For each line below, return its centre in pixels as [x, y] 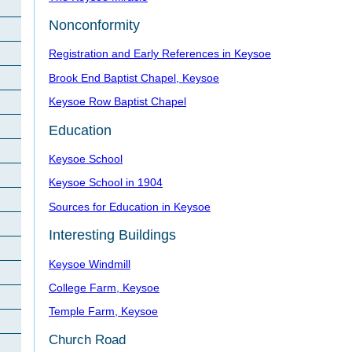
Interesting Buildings [112, 235]
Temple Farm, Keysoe [103, 312]
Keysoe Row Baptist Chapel [117, 102]
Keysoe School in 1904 [106, 183]
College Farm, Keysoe [104, 287]
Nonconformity [94, 26]
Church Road [87, 339]
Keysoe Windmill [90, 264]
